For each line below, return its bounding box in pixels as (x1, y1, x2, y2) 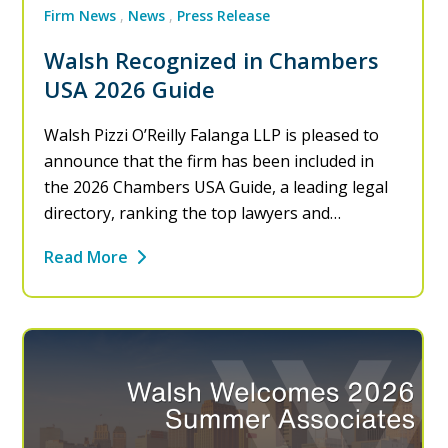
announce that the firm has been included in (44, 149, 375, 172)
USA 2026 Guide (44, 73, 216, 104)
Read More (44, 245, 129, 268)
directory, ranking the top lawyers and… (44, 201, 342, 224)
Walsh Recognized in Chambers (44, 44, 380, 75)
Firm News (44, 5, 117, 25)
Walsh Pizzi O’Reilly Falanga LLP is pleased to (44, 123, 380, 146)
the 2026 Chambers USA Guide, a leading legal (44, 175, 389, 198)
